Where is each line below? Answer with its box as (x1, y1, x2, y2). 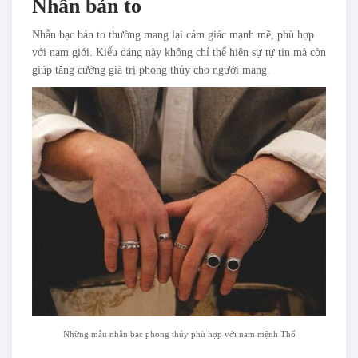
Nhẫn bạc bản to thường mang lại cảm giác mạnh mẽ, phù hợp (32, 29, 314, 42)
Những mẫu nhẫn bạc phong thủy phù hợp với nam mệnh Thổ (62, 329, 296, 340)
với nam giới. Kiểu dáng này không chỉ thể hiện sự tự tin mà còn (32, 46, 326, 59)
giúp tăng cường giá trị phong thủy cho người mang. (32, 64, 270, 77)
